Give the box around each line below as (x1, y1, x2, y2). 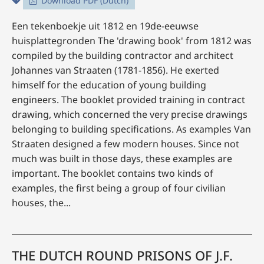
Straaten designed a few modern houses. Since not (12, 137, 239, 150)
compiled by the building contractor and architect (12, 49, 233, 62)
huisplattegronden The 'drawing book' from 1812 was (12, 34, 252, 47)
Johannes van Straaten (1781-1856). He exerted (12, 64, 219, 77)
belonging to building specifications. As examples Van (12, 123, 251, 136)
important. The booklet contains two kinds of (12, 167, 213, 180)
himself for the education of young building (12, 78, 206, 91)
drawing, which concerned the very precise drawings (12, 108, 247, 121)
